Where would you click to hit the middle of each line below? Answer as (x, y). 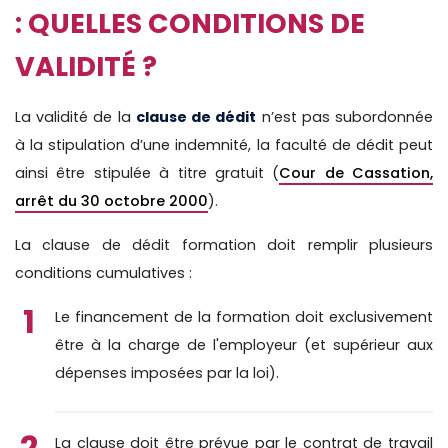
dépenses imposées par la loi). (167, 372)
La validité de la (75, 116)
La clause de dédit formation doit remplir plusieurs (224, 244)
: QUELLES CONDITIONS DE (190, 23)
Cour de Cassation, (356, 172)
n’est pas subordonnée (345, 116)
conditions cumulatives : (103, 272)
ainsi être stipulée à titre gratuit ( (147, 172)
